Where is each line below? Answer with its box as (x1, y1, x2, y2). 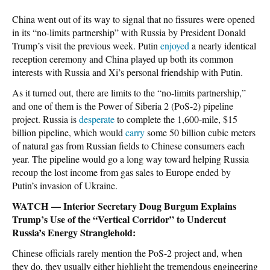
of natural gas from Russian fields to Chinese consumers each (12, 139, 245, 152)
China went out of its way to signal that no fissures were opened (12, 12, 255, 25)
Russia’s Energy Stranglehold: (12, 225, 136, 239)
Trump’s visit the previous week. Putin (12, 39, 160, 52)
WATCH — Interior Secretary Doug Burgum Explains (12, 198, 236, 213)
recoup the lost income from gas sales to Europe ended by (12, 165, 231, 178)
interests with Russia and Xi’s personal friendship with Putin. (12, 65, 243, 78)
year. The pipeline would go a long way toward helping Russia (12, 152, 249, 165)
